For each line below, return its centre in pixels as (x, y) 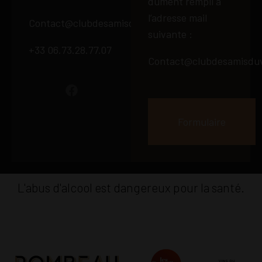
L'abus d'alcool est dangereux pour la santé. (131, 187)
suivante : (170, 34)
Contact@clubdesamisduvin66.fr (102, 23)
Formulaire (201, 122)
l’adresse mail (177, 18)
